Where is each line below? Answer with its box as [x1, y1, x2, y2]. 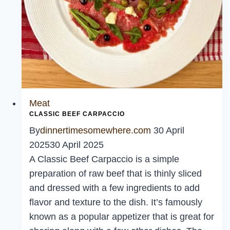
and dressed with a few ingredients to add [29, 183, 200, 193]
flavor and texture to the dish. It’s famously [29, 197, 202, 207]
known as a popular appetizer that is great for [29, 212, 214, 222]
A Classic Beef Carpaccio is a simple [29, 154, 179, 164]
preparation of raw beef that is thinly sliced [29, 168, 202, 179]
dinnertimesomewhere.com [40, 125, 151, 136]
